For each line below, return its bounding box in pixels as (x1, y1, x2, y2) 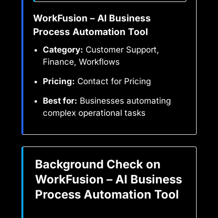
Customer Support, (83, 45, 159, 55)
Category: (43, 45, 83, 55)
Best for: (43, 96, 77, 106)
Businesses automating (77, 96, 171, 106)
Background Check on (35, 157, 161, 172)
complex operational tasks (43, 108, 145, 118)
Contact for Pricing (75, 76, 151, 87)
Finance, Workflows (43, 57, 120, 67)
